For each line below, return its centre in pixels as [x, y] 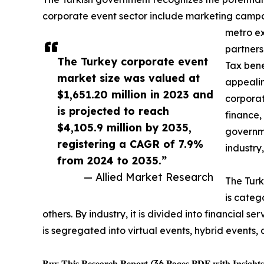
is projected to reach [113, 110]
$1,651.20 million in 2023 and [135, 94]
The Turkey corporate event [133, 61]
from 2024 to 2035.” [112, 160]
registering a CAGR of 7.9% [130, 143]
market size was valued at [128, 77]
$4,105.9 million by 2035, [124, 127]
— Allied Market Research [148, 176]
